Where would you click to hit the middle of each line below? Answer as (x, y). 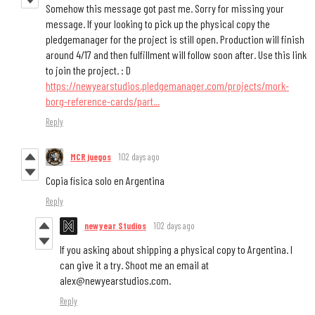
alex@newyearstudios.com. (115, 280)
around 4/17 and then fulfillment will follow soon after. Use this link (176, 54)
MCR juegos (91, 157)
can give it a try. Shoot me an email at (134, 264)
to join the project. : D (88, 70)
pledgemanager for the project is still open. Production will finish (175, 39)
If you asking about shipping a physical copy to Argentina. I (176, 249)
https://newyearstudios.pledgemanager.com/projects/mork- (167, 85)
